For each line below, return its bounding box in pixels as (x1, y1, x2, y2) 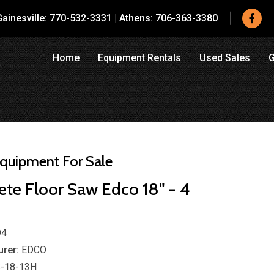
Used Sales (199, 52, 250, 64)
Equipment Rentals (97, 52, 181, 64)
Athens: (119, 12, 153, 24)
